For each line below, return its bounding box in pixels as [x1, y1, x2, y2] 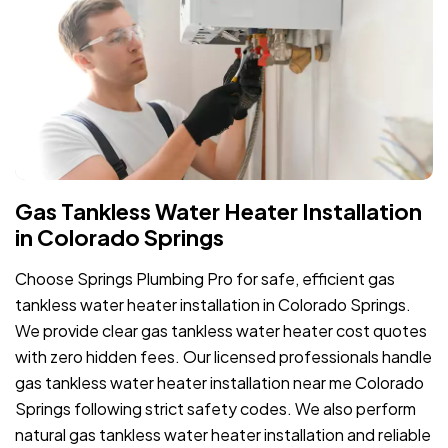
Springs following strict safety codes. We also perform [15, 397, 416, 419]
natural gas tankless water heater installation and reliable [15, 423, 431, 445]
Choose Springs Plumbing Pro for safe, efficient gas [15, 267, 395, 289]
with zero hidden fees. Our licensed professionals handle [15, 345, 432, 367]
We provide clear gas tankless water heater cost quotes [15, 319, 427, 341]
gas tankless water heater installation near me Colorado [15, 371, 424, 393]
